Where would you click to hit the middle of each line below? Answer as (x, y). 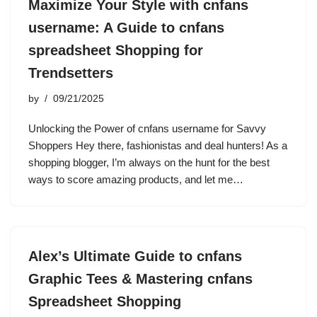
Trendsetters (71, 73)
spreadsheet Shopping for (116, 50)
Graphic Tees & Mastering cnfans (140, 279)
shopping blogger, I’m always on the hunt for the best (149, 162)
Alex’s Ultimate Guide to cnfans (135, 256)
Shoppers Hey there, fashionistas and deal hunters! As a (158, 145)
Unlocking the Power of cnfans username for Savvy (147, 128)
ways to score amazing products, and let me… (137, 179)
